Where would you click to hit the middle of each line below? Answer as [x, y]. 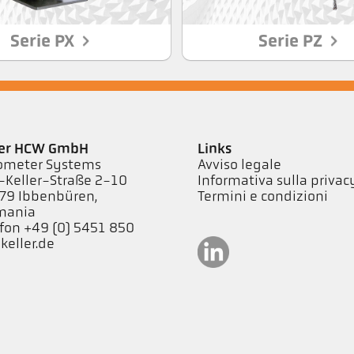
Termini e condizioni [262, 197]
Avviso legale [239, 165]
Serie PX [45, 42]
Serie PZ [293, 42]
